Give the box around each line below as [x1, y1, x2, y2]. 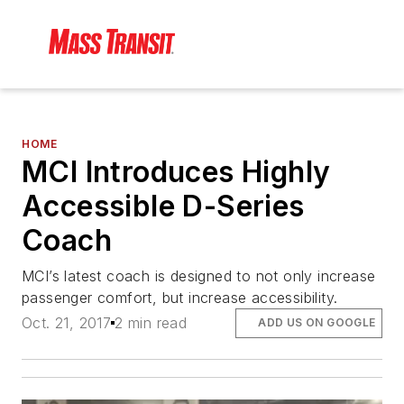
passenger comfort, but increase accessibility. [22, 289, 338, 308]
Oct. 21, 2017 [22, 314, 112, 333]
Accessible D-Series [22, 188, 305, 225]
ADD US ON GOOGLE [258, 316, 376, 330]
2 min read [115, 314, 188, 333]
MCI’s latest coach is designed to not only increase [22, 267, 376, 286]
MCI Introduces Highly [22, 154, 331, 190]
